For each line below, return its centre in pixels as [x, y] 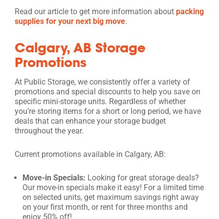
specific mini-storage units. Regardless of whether [100, 101]
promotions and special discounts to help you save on [108, 91]
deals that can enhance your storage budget [90, 121]
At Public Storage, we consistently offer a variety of [102, 82]
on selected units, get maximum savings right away [111, 197]
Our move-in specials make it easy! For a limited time [113, 187]
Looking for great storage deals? [143, 177]
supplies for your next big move [70, 21]
